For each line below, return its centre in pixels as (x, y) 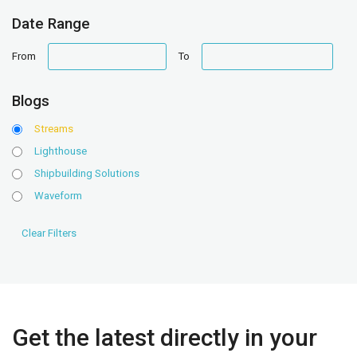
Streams (54, 128)
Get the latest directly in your (165, 337)
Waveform (58, 195)
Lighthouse (61, 151)
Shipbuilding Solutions (87, 173)
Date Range (51, 24)
